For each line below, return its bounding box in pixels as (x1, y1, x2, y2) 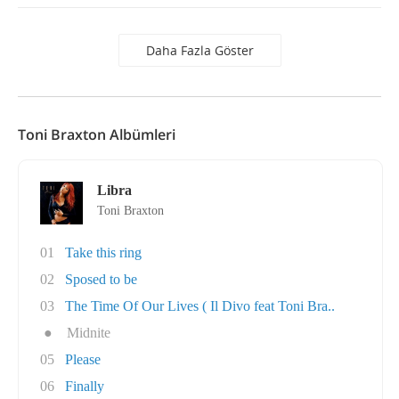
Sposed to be (65, 272, 137, 287)
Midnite (67, 325, 110, 340)
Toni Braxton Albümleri (18, 125, 175, 144)
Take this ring (65, 245, 142, 260)
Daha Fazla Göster (145, 42, 254, 59)
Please (65, 352, 101, 367)
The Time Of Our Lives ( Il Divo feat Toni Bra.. (65, 298, 335, 313)
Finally (65, 379, 104, 394)
